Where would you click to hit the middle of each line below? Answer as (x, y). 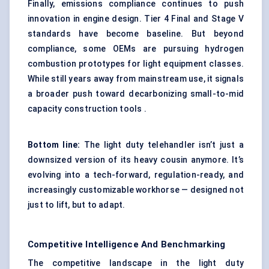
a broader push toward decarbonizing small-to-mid (136, 94)
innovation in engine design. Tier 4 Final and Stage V (136, 19)
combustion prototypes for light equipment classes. (136, 64)
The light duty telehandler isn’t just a (164, 145)
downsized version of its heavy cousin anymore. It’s (136, 160)
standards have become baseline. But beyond (136, 34)
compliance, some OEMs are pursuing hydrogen (136, 49)
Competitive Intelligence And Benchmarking (127, 245)
